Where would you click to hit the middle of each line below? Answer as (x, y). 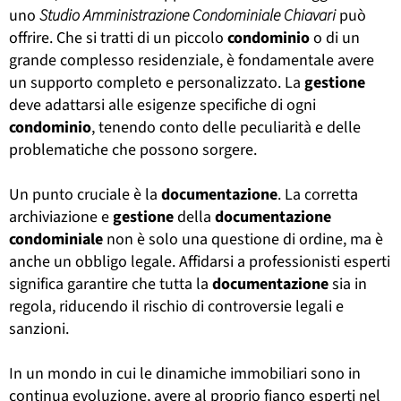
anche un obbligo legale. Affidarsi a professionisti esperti (200, 261)
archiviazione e (61, 217)
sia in (348, 284)
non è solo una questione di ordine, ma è (243, 239)
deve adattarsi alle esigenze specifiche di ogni (162, 105)
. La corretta (318, 194)
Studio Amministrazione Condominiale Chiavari (188, 15)
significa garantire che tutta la (111, 284)
